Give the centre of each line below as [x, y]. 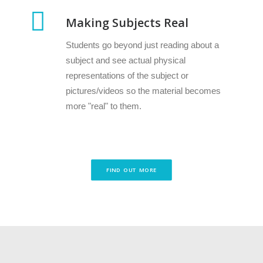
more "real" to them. [104, 106]
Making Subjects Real [127, 23]
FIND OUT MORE [131, 170]
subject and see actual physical [126, 60]
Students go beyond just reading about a [142, 45]
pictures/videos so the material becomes [143, 91]
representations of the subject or [127, 75]
